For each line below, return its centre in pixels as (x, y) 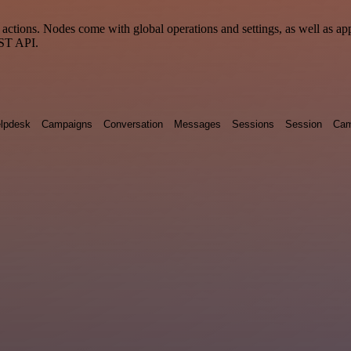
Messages (197, 124)
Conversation (133, 124)
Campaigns (67, 124)
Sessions (253, 124)
